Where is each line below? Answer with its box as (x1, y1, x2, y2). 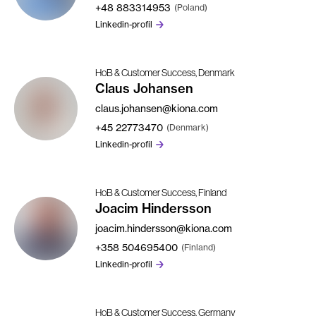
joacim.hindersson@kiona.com (95, 221, 232, 234)
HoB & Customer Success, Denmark (95, 66, 235, 78)
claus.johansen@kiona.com (95, 102, 218, 114)
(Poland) (174, 1, 207, 13)
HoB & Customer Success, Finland (95, 186, 226, 198)
